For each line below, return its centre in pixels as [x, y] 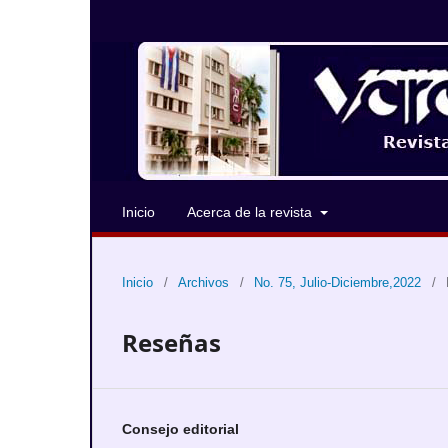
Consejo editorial [180, 429]
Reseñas [171, 342]
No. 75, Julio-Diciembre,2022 [337, 282]
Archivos [203, 282]
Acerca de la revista [251, 212]
